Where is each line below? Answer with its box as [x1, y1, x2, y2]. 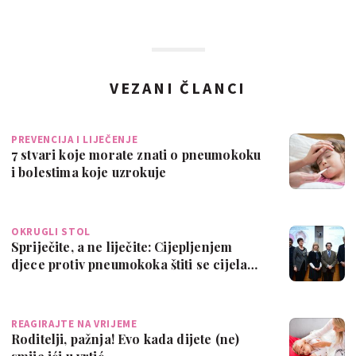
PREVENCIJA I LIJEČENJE [11, 132, 138, 146]
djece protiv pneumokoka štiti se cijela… [11, 255, 258, 273]
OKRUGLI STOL [11, 224, 91, 238]
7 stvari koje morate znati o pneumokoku [11, 145, 261, 163]
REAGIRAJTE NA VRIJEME [11, 316, 137, 331]
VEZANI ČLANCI [109, 77, 247, 98]
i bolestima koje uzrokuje [11, 163, 166, 180]
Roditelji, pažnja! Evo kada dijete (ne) [11, 330, 240, 347]
